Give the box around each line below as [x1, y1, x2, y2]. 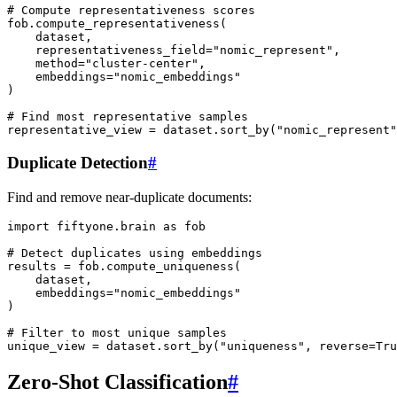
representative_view [7, 123, 142, 137]
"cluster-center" [85, 57, 198, 71]
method [35, 57, 78, 71]
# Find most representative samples [7, 110, 248, 124]
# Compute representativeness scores [7, 4, 255, 18]
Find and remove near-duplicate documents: [7, 189, 252, 205]
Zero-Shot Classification [7, 370, 228, 393]
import [7, 219, 50, 233]
